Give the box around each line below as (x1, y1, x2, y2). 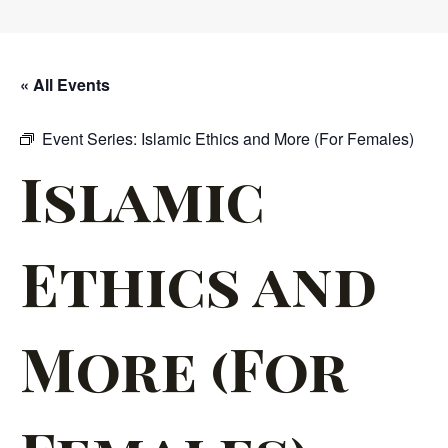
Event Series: (42, 127, 141, 151)
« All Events (20, 73, 110, 97)
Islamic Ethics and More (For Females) (141, 127, 414, 151)
